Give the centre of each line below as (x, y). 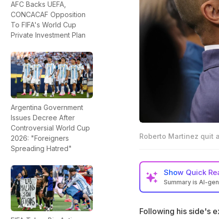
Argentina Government (47, 107)
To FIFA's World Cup (44, 25)
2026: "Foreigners (40, 138)
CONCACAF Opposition (48, 15)
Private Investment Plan (48, 35)
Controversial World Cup (50, 128)
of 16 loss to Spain (187, 209)
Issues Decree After (43, 117)
